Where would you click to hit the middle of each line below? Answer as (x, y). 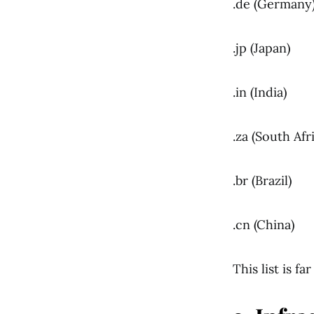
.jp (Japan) (261, 48)
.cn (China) (264, 225)
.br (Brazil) (262, 180)
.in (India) (260, 92)
